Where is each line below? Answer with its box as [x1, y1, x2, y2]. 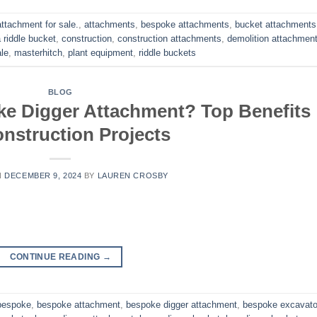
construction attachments [117, 33, 221, 45]
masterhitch [14, 47, 62, 59]
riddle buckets [139, 47, 196, 59]
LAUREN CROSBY [97, 171, 168, 180]
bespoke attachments [141, 19, 229, 30]
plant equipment [68, 47, 133, 59]
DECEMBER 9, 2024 [4, 171, 82, 180]
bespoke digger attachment [126, 299, 237, 311]
